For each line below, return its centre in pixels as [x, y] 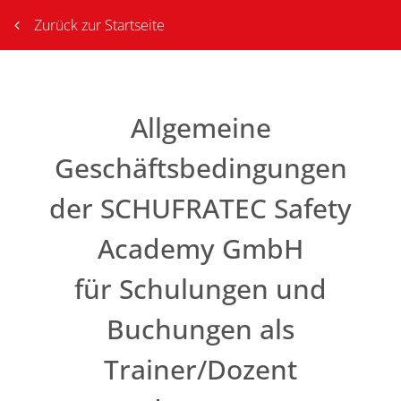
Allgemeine [200, 128]
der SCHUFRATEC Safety [200, 208]
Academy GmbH [200, 248]
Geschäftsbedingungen [200, 168]
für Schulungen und [200, 289]
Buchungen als [200, 329]
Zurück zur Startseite [99, 25]
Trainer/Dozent [200, 369]
